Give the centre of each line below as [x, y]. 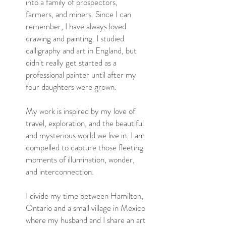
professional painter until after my [81, 75]
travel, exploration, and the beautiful [85, 123]
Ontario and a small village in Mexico [86, 208]
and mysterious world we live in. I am [85, 135]
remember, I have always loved [76, 26]
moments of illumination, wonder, [80, 159]
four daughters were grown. [71, 87]
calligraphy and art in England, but [81, 50]
